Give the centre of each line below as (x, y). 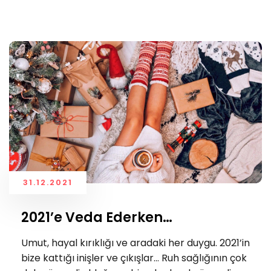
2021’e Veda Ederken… (97, 218)
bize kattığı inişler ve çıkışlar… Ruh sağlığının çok (134, 258)
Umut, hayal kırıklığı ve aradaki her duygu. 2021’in (135, 243)
